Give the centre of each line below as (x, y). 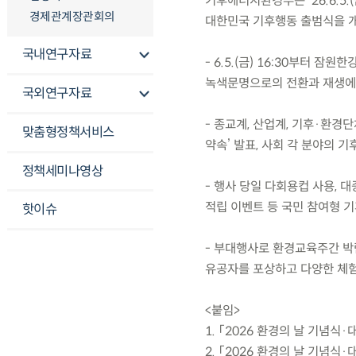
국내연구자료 (57, 55)
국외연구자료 (57, 94)
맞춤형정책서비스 (68, 132)
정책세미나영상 (62, 171)
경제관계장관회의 (72, 16)
